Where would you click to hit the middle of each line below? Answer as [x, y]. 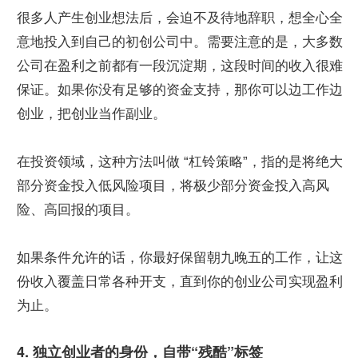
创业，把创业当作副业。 [91, 114]
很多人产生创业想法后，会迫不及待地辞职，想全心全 [180, 18]
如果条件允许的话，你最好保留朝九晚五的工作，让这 [180, 258]
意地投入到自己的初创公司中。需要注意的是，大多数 [180, 42]
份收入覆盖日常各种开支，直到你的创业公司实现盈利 [180, 282]
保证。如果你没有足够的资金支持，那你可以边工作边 [180, 90]
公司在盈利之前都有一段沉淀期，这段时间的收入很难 [180, 66]
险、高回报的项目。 [78, 210]
